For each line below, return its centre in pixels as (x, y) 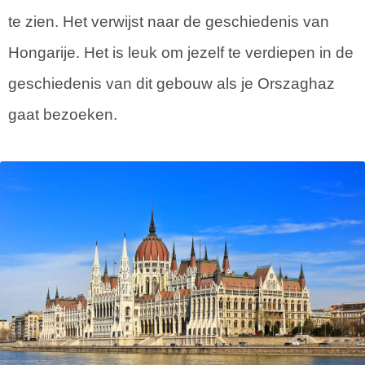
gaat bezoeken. (63, 115)
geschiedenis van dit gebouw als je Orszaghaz (172, 84)
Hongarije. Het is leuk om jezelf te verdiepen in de (181, 53)
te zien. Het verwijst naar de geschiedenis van (169, 22)
